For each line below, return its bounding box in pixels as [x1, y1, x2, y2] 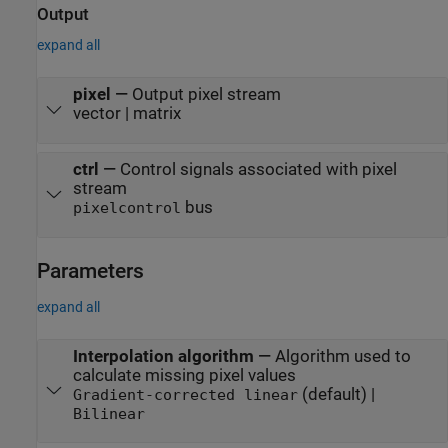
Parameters [37, 258, 144, 283]
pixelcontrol [72, 200, 181, 217]
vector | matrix [72, 104, 181, 124]
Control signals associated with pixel [119, 160, 397, 180]
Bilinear [72, 405, 145, 422]
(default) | [297, 384, 375, 404]
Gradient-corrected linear [72, 386, 298, 403]
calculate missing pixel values [72, 365, 296, 385]
